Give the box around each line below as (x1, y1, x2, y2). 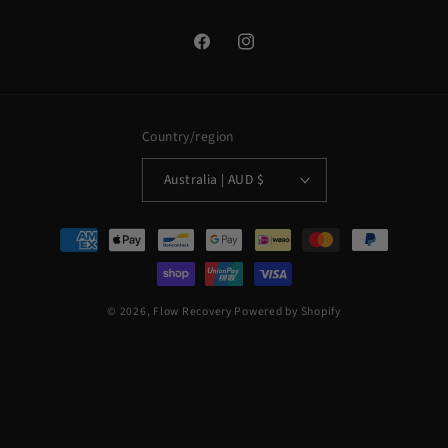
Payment (35, 218, 99, 241)
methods (35, 245, 101, 268)
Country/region (141, 127, 234, 146)
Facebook (191, 41, 256, 63)
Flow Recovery (153, 303, 232, 320)
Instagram (234, 41, 302, 63)
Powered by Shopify (234, 303, 341, 320)
